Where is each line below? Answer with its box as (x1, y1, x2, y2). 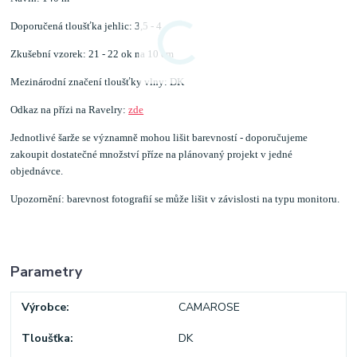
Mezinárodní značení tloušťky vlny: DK (10, 75, 185, 88)
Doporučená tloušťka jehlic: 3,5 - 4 (10, 19, 163, 32)
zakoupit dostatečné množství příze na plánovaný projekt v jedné (10, 147, 293, 160)
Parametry (10, 261, 83, 281)
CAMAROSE (178, 300, 240, 316)
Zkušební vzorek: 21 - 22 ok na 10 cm (10, 47, 175, 60)
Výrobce (22, 300, 67, 316)
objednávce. (10, 164, 64, 177)
